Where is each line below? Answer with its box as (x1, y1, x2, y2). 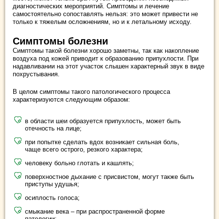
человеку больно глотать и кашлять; (25, 159, 134, 167)
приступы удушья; (25, 180, 79, 188)
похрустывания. (13, 70, 60, 78)
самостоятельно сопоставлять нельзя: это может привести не (13, 10, 198, 18)
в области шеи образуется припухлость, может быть (25, 117, 181, 125)
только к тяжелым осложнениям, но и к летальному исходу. (13, 18, 192, 25)
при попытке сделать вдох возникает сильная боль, (25, 138, 179, 146)
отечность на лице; (25, 124, 82, 132)
